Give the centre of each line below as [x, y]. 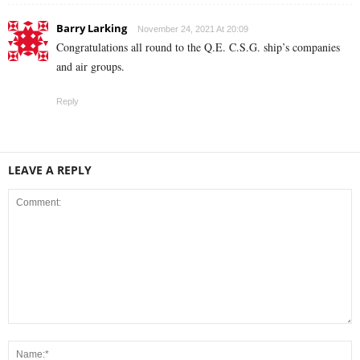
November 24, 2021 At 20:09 [193, 29]
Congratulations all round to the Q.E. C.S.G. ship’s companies [198, 47]
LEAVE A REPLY [50, 170]
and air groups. [90, 66]
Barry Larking [92, 28]
